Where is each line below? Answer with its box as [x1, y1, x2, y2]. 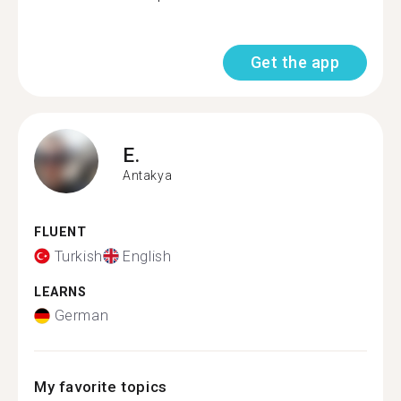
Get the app [250, 53, 339, 72]
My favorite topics [34, 378, 167, 396]
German [54, 307, 109, 324]
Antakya [123, 167, 173, 183]
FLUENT [34, 225, 87, 240]
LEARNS [34, 284, 87, 300]
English [123, 247, 172, 265]
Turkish [54, 247, 103, 265]
